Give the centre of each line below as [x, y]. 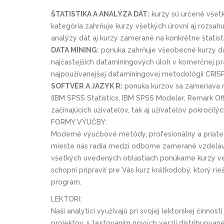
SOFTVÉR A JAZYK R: [87, 86]
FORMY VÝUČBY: [79, 122]
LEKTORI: [66, 199]
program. [66, 182]
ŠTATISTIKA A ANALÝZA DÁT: [100, 14]
